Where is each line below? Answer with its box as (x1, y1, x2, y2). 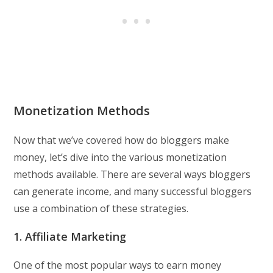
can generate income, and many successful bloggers (13, 184, 252, 198)
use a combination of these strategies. (13, 201, 189, 215)
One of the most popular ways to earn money (13, 258, 222, 272)
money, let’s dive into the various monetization (13, 150, 227, 164)
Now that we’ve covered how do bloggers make (13, 133, 230, 147)
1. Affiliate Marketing (13, 229, 127, 244)
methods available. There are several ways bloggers (13, 167, 251, 181)
